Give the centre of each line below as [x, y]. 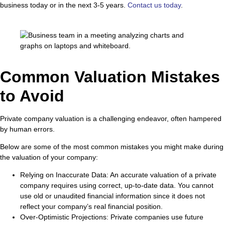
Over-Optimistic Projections [63, 217]
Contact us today [154, 5]
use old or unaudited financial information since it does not [113, 196]
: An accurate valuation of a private [161, 175]
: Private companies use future [155, 217]
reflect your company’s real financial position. [91, 207]
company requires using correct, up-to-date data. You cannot [117, 186]
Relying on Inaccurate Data [63, 175]
